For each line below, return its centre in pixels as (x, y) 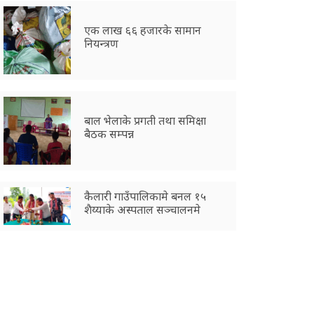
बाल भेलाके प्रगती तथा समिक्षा (145, 121)
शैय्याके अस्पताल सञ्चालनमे (143, 209)
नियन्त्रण (102, 44)
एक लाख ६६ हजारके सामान (143, 30)
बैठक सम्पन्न (109, 134)
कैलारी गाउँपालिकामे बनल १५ (145, 196)
